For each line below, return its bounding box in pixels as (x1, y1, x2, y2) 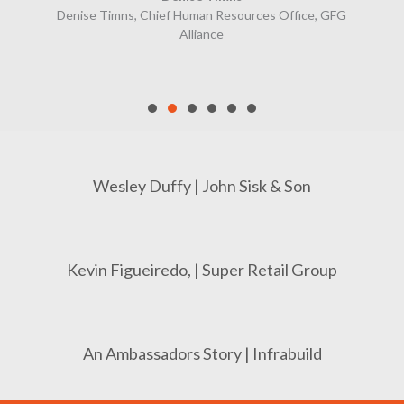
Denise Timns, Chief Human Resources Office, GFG (57, 6, 347, 23)
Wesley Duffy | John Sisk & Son (93, 175, 311, 196)
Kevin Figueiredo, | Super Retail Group (67, 259, 337, 280)
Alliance (179, 25, 225, 41)
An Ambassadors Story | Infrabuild (82, 343, 322, 363)
